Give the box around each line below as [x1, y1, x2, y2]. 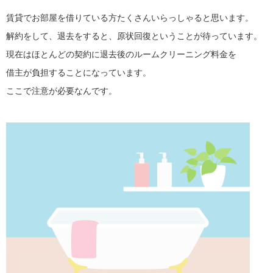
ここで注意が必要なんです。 [6, 86, 117, 96]
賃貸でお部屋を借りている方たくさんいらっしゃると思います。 [6, 12, 253, 23]
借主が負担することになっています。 [6, 68, 151, 78]
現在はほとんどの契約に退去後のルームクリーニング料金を [6, 49, 236, 60]
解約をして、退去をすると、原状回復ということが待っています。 [6, 30, 262, 41]
